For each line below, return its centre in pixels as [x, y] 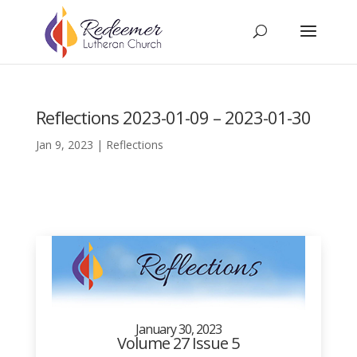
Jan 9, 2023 [64, 145]
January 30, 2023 [178, 330]
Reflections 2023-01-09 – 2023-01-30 [173, 117]
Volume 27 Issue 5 [178, 343]
